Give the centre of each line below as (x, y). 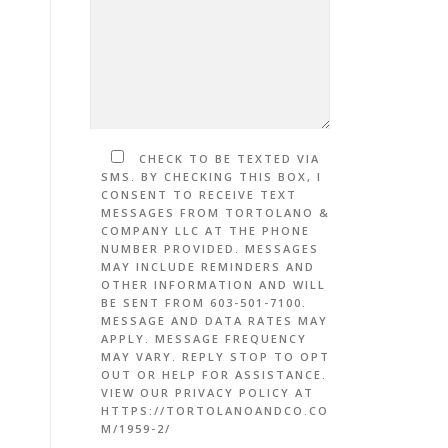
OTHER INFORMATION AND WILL (213, 284)
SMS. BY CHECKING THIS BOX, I (211, 176)
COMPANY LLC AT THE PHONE (205, 230)
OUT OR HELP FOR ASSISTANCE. (214, 374)
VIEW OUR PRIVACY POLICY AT (207, 392)
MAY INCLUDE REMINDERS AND (208, 266)
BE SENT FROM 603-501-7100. (204, 302)
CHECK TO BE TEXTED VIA (229, 158)
